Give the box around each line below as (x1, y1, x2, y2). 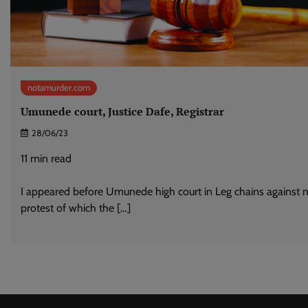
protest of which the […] (21, 201, 131, 215)
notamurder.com (27, 82, 90, 93)
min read (30, 152, 71, 166)
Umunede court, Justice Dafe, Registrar (21, 103, 224, 119)
